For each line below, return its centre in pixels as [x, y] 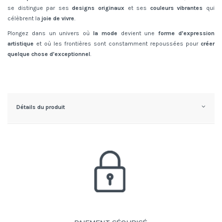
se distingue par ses [40, 8]
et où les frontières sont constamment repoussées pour [117, 44]
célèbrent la [24, 18]
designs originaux [98, 8]
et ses [137, 8]
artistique [21, 44]
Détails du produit [41, 107]
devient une [138, 33]
